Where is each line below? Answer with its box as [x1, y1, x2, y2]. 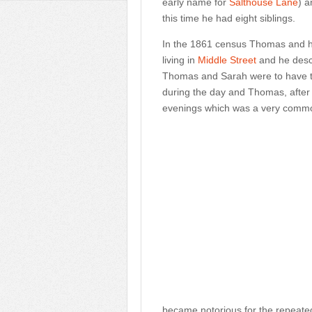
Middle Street [198, 54, 256, 65]
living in [162, 54, 198, 65]
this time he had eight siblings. [162, 13, 295, 24]
